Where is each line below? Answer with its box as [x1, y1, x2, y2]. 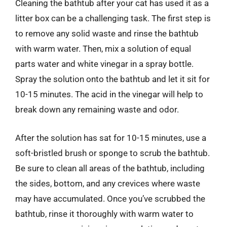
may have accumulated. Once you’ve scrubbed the [15, 193, 205, 204]
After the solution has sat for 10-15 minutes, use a [15, 132, 206, 143]
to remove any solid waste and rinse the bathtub [15, 28, 199, 39]
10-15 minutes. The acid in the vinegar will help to [15, 89, 203, 99]
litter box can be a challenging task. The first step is [15, 13, 211, 23]
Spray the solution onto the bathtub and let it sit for [15, 74, 210, 84]
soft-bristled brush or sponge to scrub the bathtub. [15, 147, 210, 158]
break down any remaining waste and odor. [15, 104, 179, 115]
